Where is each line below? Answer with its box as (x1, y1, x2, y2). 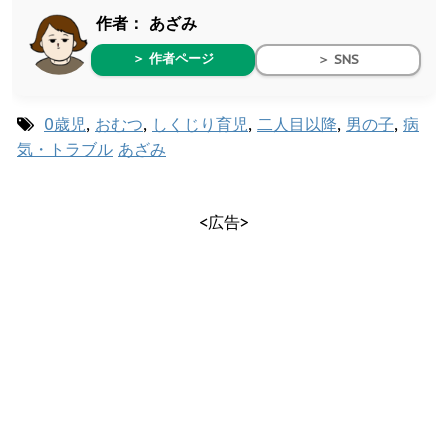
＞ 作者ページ (132, 49, 214, 67)
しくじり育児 (152, 113, 248, 134)
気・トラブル (17, 138, 113, 159)
